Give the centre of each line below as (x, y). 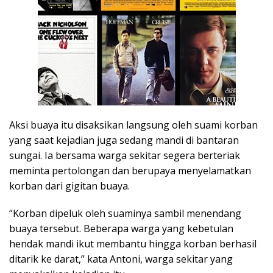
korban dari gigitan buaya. (69, 186)
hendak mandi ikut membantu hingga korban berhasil (133, 243)
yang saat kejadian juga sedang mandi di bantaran (124, 140)
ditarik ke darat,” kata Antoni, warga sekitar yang (121, 259)
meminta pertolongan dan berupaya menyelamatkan (130, 170)
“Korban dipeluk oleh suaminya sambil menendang (125, 213)
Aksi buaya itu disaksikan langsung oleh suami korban (133, 125)
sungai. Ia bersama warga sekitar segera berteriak (125, 155)
